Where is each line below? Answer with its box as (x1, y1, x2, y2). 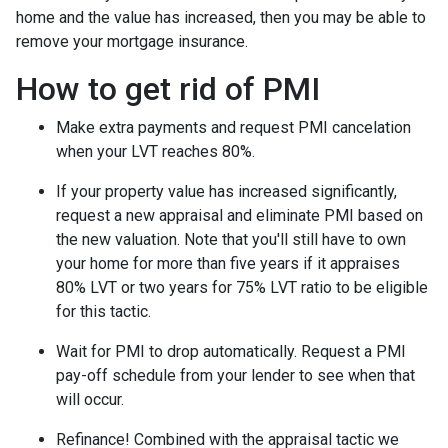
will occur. (56, 389, 128, 409)
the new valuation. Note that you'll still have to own (56, 229, 406, 249)
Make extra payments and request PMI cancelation (56, 117, 411, 137)
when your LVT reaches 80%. (56, 141, 259, 161)
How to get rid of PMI (16, 69, 320, 108)
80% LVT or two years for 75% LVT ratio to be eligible (56, 277, 428, 297)
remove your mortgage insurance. (16, 31, 252, 51)
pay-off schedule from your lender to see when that (56, 365, 415, 385)
